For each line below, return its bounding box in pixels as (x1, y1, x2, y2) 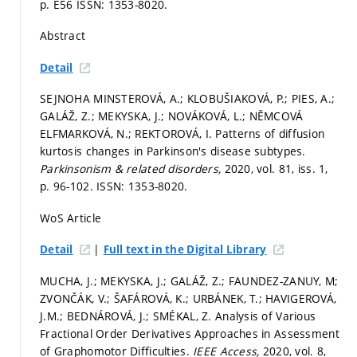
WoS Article (40, 210, 102, 226)
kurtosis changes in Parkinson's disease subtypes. (40, 143, 306, 159)
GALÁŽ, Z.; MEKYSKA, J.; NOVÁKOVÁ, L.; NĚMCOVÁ (40, 108, 304, 124)
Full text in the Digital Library (103, 242, 267, 257)
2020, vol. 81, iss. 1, (224, 161, 328, 177)
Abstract (40, 28, 86, 44)
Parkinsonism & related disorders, (40, 161, 225, 177)
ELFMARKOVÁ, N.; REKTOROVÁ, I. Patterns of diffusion (40, 126, 325, 142)
